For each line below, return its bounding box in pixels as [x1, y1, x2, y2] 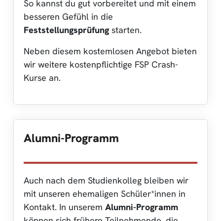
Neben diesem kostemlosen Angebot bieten [24, 45, 197, 57]
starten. [109, 24, 142, 36]
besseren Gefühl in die [24, 10, 113, 22]
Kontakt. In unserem [24, 201, 105, 213]
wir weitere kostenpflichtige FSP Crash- [24, 58, 178, 70]
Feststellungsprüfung [24, 24, 109, 36]
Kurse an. [24, 72, 61, 83]
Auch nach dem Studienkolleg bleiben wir [24, 174, 188, 186]
